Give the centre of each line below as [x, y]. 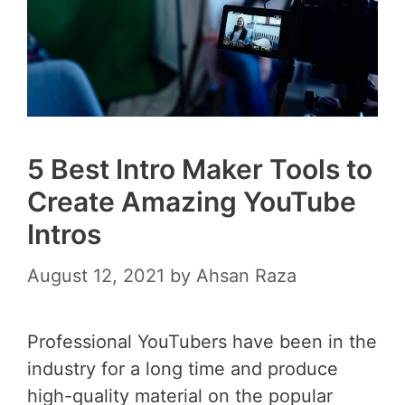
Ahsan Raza [246, 275]
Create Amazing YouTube [192, 201]
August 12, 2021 [96, 275]
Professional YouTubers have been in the [202, 341]
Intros [64, 234]
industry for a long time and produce [183, 368]
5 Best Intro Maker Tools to [200, 169]
